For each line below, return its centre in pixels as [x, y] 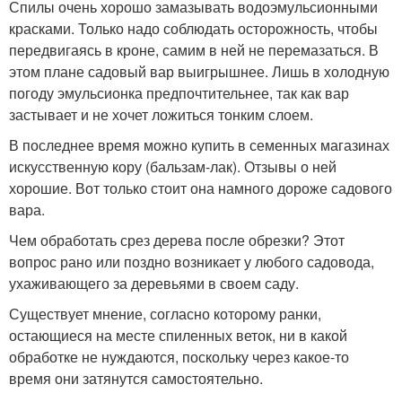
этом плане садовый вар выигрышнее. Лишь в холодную [199, 71]
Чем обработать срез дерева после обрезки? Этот [177, 240]
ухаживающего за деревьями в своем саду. [154, 283]
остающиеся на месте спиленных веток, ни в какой [178, 335]
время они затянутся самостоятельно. [136, 378]
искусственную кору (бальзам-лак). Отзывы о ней [173, 166]
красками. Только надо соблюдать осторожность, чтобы [193, 28]
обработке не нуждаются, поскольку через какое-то [179, 357]
